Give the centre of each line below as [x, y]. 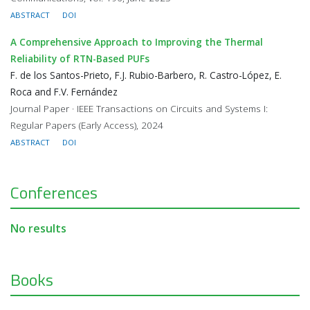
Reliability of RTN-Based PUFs [80, 58]
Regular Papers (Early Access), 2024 [87, 125]
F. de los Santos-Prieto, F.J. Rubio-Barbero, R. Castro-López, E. [146, 75]
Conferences [54, 192]
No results [38, 228]
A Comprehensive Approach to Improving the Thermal [137, 42]
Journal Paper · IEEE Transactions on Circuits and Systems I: [139, 108]
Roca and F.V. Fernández [64, 92]
